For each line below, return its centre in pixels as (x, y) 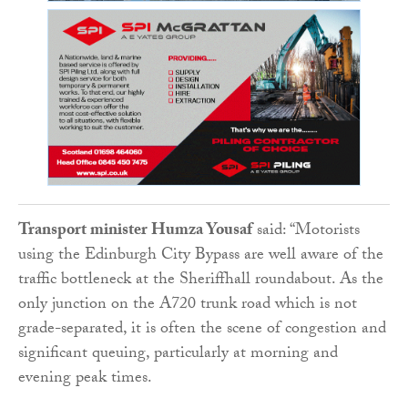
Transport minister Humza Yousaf (135, 232)
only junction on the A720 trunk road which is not (188, 306)
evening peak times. (85, 379)
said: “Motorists (306, 232)
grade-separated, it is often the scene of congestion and (202, 330)
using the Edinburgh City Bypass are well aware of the (201, 256)
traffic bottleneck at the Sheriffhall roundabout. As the (201, 281)
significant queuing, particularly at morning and (178, 355)
